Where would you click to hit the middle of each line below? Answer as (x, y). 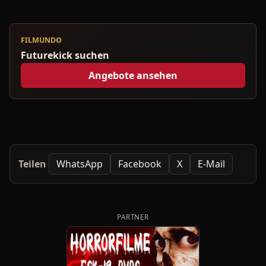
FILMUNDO (41, 40)
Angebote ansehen (133, 75)
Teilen (32, 164)
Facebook (140, 164)
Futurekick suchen (65, 56)
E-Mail (211, 164)
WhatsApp (80, 164)
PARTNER (133, 217)
